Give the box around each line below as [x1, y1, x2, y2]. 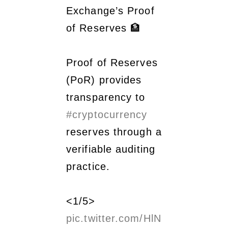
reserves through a [66, 126, 162, 137]
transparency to [66, 91, 146, 103]
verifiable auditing [66, 143, 155, 155]
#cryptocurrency [66, 108, 148, 120]
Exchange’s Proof [66, 5, 155, 16]
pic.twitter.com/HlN [66, 212, 161, 224]
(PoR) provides [66, 74, 142, 85]
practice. [66, 160, 110, 172]
